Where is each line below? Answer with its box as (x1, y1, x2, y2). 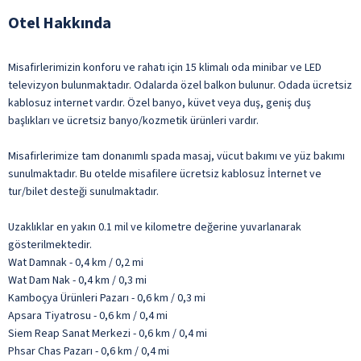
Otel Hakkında (8, 11, 111, 35)
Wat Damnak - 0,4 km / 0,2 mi (8, 254, 143, 271)
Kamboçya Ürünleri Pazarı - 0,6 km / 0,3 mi (8, 289, 205, 306)
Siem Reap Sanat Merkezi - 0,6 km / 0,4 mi (8, 325, 207, 342)
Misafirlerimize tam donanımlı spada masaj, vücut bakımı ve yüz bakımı (8, 147, 345, 164)
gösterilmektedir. (8, 236, 92, 253)
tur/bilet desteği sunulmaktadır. (8, 183, 159, 200)
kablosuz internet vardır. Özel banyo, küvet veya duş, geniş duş (8, 94, 311, 111)
